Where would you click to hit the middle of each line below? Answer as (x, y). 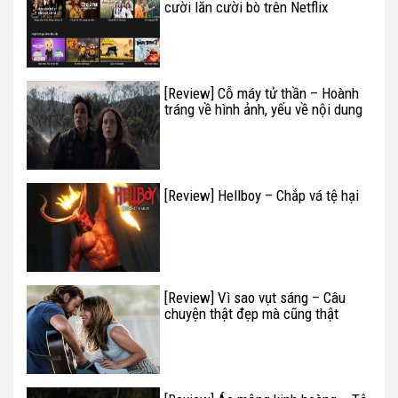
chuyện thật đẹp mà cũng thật (251, 313)
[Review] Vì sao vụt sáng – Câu (255, 297)
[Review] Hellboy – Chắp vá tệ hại (262, 195)
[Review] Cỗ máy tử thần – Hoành (262, 93)
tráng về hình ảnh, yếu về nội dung (263, 109)
